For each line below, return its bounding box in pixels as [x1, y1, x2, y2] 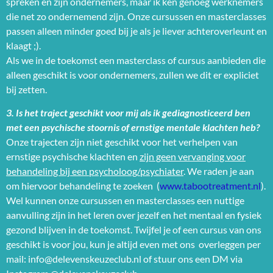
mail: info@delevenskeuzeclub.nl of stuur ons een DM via [6, 253, 243, 265]
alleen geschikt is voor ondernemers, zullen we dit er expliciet [6, 68, 259, 80]
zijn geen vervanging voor [140, 151, 246, 163]
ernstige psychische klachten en [6, 151, 140, 163]
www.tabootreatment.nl [160, 180, 261, 192]
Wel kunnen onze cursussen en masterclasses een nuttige [6, 194, 244, 207]
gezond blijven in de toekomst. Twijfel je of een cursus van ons [6, 224, 261, 236]
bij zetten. [6, 83, 49, 95]
